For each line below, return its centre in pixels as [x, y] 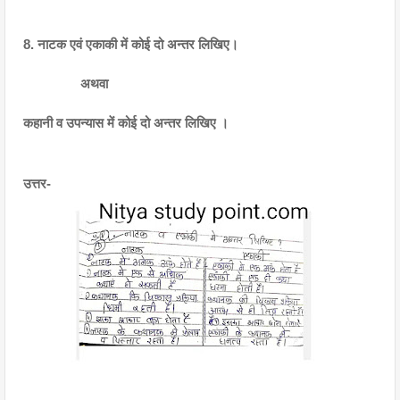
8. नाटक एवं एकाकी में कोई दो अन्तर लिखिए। [131, 45]
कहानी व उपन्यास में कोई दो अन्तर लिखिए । [126, 123]
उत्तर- [39, 184]
